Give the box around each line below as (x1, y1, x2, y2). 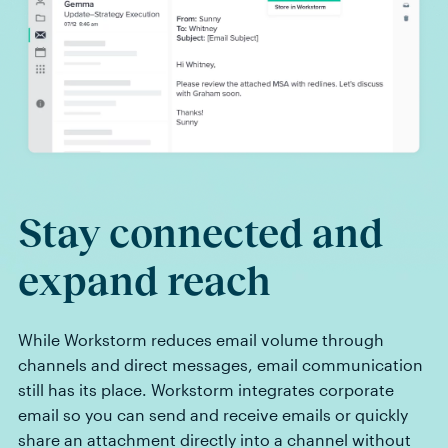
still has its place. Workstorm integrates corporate (18, 379, 394, 399)
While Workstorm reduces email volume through (18, 329, 384, 349)
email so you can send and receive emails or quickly (18, 404, 408, 424)
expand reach (18, 258, 270, 303)
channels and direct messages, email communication (18, 354, 423, 374)
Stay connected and (18, 210, 383, 255)
